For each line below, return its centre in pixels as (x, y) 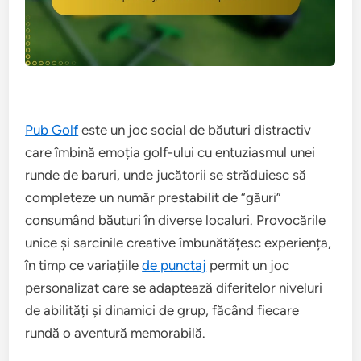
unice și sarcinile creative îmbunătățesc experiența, (178, 243)
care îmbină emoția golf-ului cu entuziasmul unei (170, 152)
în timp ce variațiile (84, 265)
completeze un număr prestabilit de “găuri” (154, 197)
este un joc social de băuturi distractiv (195, 130)
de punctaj (174, 265)
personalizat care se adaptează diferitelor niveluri (174, 288)
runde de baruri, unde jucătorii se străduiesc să (166, 175)
